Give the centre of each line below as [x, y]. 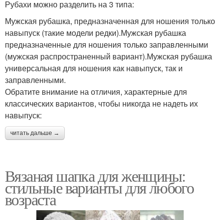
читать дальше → [35, 133]
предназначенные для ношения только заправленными [107, 45]
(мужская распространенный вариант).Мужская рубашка [109, 56]
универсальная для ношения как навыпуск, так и [94, 68]
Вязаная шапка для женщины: [95, 176]
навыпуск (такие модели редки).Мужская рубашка [96, 33]
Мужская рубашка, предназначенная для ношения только [110, 21]
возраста [30, 199]
